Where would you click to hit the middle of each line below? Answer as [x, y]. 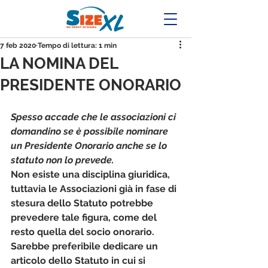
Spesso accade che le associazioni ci [95, 117]
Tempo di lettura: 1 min [77, 45]
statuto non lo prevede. [63, 160]
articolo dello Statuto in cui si [79, 261]
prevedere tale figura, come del [85, 217]
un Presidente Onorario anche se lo [90, 146]
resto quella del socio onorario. [84, 232]
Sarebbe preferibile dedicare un [86, 246]
